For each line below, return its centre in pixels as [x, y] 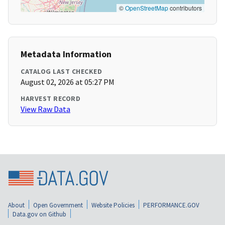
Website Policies [113, 205]
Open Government [58, 205]
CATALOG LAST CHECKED [61, 72]
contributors [185, 8]
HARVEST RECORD [50, 99]
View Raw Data [45, 109]
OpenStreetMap [147, 8]
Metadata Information [66, 54]
